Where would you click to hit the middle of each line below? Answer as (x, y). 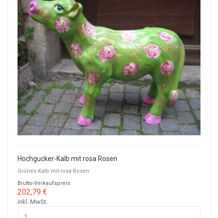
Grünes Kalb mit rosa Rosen (54, 171)
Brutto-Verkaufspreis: (45, 183)
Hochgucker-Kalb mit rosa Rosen (67, 158)
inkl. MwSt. (33, 201)
